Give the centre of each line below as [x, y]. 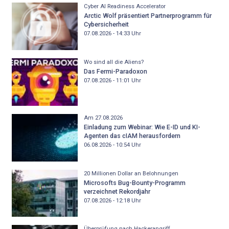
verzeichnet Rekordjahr [117, 192]
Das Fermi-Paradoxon [115, 72]
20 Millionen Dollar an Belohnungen [131, 173]
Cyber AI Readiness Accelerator [124, 6]
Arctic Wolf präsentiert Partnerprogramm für [147, 16]
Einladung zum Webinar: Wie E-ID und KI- [142, 127]
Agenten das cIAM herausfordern [132, 136]
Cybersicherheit [106, 25]
